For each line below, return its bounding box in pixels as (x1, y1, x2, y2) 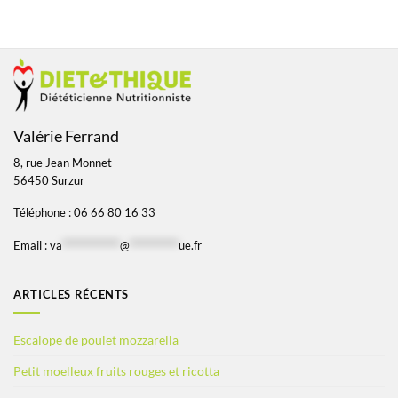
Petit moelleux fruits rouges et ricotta (13, 363, 219, 379)
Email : (13, 238, 50, 252)
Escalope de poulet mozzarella (13, 332, 179, 348)
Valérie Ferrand (13, 127, 119, 147)
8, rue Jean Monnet (13, 155, 112, 170)
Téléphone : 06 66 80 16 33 (13, 206, 155, 220)
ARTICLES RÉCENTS (13, 288, 130, 302)
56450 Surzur (13, 173, 84, 187)
